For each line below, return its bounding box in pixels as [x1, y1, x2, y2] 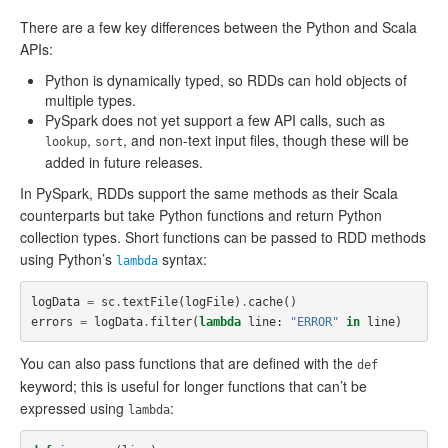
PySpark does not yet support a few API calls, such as [45, 110, 385, 130]
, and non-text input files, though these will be [123, 130, 409, 150]
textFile [121, 294, 178, 309]
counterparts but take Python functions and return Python [20, 205, 382, 225]
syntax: [158, 249, 207, 269]
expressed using [20, 398, 128, 418]
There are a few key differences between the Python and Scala [20, 17, 417, 37]
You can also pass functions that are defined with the [20, 353, 357, 373]
